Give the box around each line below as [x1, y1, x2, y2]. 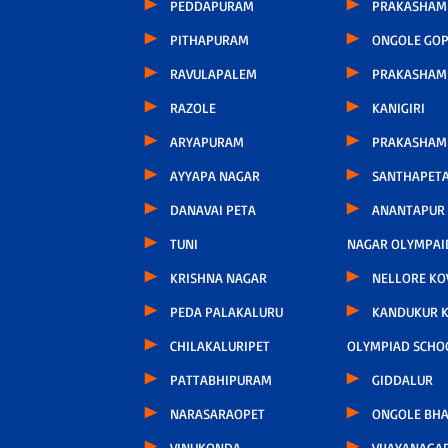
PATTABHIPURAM [169, 370, 272, 388]
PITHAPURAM [169, 30, 249, 48]
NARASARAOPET [169, 404, 265, 422]
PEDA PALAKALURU [169, 302, 283, 320]
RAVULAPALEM [169, 64, 257, 82]
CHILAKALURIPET [169, 336, 270, 354]
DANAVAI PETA [169, 200, 256, 218]
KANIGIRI [371, 98, 425, 116]
